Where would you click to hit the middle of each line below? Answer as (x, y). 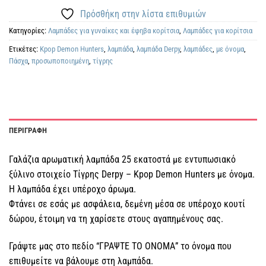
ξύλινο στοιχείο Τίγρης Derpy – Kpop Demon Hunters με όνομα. (132, 175)
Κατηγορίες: (28, 30)
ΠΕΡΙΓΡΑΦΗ (28, 131)
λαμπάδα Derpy (158, 49)
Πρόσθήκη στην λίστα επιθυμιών (143, 14)
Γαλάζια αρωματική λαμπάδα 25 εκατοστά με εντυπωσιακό (122, 160)
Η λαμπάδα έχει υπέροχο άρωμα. (72, 189)
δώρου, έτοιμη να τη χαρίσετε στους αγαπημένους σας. (116, 219)
